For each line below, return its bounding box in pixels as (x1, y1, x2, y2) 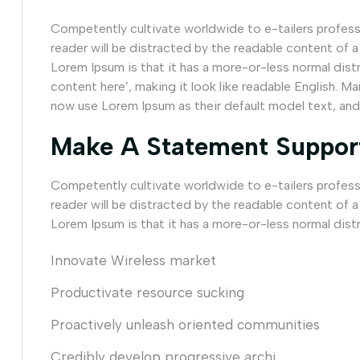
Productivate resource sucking (51, 284, 244, 301)
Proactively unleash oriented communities (51, 317, 320, 333)
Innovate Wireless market (51, 252, 216, 268)
